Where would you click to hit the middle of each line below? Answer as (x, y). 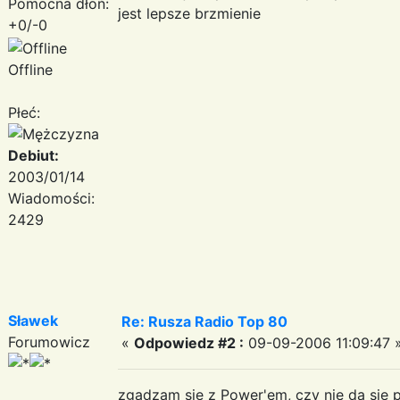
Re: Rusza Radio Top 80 (204, 321)
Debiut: (33, 155)
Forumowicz (49, 342)
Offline (30, 69)
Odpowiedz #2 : (189, 342)
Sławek (33, 320)
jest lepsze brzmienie (189, 13)
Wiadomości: (51, 198)
